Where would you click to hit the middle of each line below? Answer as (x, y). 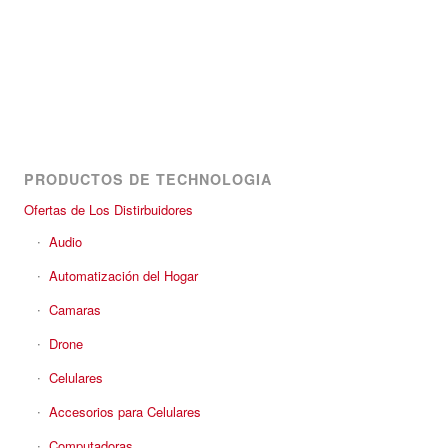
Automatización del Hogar (123, 275)
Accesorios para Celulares (125, 411)
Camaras (75, 309)
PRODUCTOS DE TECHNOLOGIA (148, 179)
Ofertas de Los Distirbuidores (108, 209)
